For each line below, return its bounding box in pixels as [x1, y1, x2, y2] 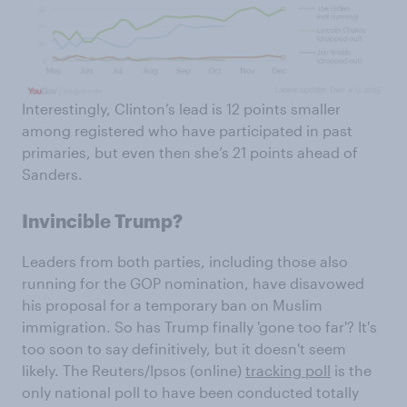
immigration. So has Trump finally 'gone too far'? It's [22, 317, 377, 335]
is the [331, 361, 372, 379]
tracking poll [245, 361, 331, 379]
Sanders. [22, 164, 83, 183]
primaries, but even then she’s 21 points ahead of [22, 143, 358, 161]
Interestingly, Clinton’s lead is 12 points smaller [22, 99, 341, 117]
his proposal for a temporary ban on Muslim [22, 295, 323, 313]
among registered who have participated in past [22, 121, 352, 139]
